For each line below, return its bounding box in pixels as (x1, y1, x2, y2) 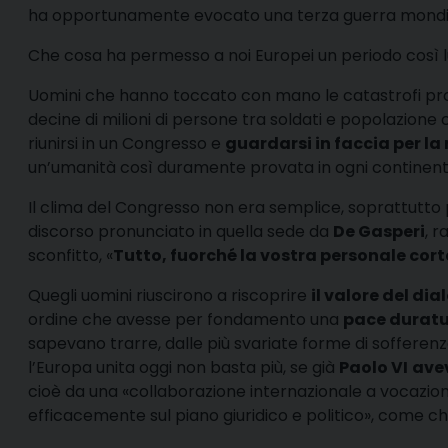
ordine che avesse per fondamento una (28, 307, 343, 331)
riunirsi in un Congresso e (28, 131, 225, 155)
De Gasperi (333, 219, 425, 243)
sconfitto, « (28, 243, 113, 267)
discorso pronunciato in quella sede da (28, 219, 333, 243)
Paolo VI (339, 355, 408, 379)
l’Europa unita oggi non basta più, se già (28, 355, 339, 379)
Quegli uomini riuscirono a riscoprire (28, 283, 311, 307)
